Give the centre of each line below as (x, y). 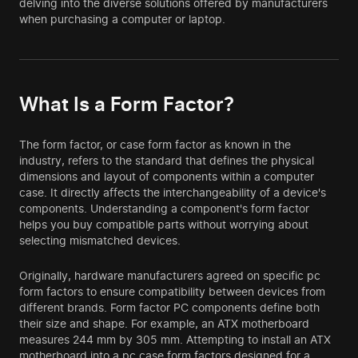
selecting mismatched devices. (100, 241)
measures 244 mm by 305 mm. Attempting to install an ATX (175, 340)
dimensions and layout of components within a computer (167, 177)
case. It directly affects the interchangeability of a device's (173, 193)
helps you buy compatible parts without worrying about (164, 225)
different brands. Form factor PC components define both (169, 308)
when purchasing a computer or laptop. (122, 19)
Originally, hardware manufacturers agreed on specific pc (170, 276)
